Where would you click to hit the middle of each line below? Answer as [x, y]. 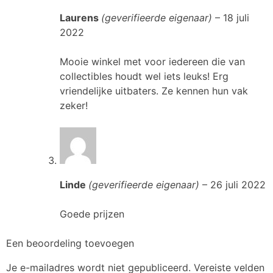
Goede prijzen [92, 214]
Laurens [80, 18]
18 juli [236, 18]
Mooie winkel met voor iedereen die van [152, 62]
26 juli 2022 [238, 185]
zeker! [74, 106]
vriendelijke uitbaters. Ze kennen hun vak [154, 91]
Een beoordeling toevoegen [70, 243]
